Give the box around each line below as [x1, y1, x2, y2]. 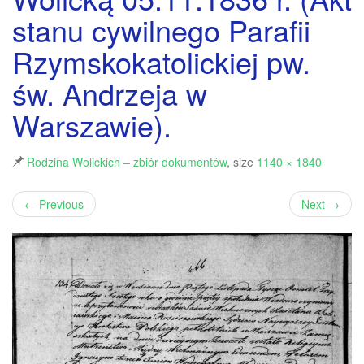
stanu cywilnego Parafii [12, 9, 310, 50]
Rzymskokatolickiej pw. [12, 41, 310, 82]
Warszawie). [12, 104, 171, 145]
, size [227, 154, 257, 170]
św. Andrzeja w [12, 72, 207, 114]
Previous [36, 196, 84, 212]
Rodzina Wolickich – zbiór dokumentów [27, 154, 227, 170]
